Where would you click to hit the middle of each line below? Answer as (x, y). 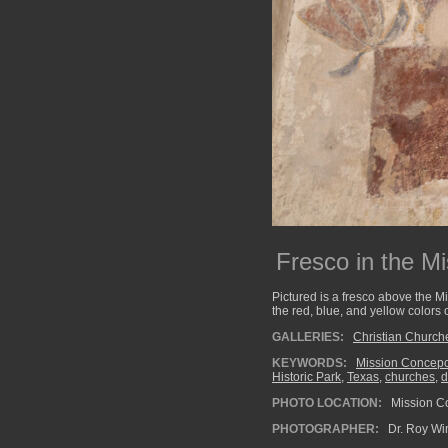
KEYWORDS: (309, 363)
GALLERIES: (308, 337)
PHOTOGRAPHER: (325, 429)
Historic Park (306, 377)
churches (410, 377)
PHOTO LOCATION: (327, 403)
